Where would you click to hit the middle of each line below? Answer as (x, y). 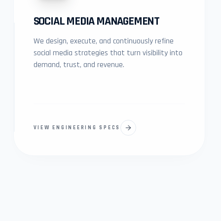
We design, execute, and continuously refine (103, 41)
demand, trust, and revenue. (79, 65)
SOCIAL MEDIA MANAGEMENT (96, 21)
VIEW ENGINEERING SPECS (77, 128)
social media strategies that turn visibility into (108, 53)
